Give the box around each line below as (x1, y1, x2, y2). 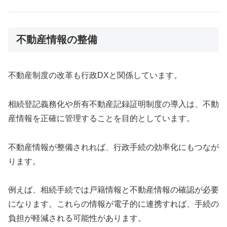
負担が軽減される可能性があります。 (8, 214, 146, 223)
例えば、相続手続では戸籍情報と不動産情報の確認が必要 (8, 185, 219, 195)
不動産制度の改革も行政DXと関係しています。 (8, 71, 182, 80)
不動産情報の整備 (16, 33, 97, 45)
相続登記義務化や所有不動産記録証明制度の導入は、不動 (8, 99, 219, 108)
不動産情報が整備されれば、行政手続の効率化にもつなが (8, 142, 219, 152)
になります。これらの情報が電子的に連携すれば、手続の (8, 200, 219, 209)
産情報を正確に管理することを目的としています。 (8, 113, 195, 123)
